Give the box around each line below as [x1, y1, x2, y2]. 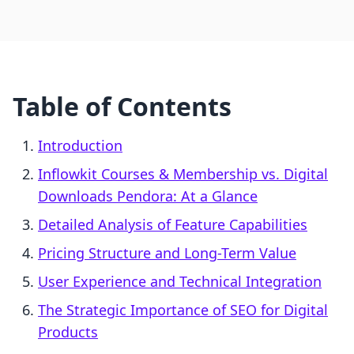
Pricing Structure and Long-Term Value [38, 243, 296, 263]
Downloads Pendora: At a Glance [38, 186, 258, 206]
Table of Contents [13, 89, 232, 124]
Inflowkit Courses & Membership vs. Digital [38, 164, 328, 184]
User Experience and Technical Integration [38, 272, 322, 292]
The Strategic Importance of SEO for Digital [38, 300, 328, 320]
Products [38, 322, 98, 342]
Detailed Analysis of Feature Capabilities [38, 215, 307, 235]
